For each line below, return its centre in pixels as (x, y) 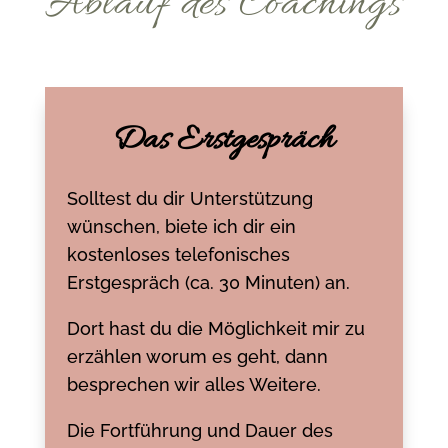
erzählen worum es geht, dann (198, 356)
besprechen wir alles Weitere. (194, 384)
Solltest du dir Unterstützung (190, 198)
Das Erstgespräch (224, 140)
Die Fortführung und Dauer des (200, 430)
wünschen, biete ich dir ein (182, 226)
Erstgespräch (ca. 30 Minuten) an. (209, 282)
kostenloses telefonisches (179, 254)
